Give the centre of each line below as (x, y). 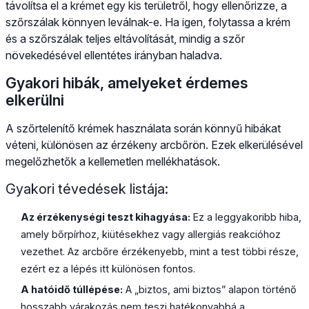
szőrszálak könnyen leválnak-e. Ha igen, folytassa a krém (148, 22)
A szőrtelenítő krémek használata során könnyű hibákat (143, 128)
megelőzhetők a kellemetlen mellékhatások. (113, 161)
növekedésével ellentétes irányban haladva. (114, 55)
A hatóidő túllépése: (72, 290)
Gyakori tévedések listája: (87, 189)
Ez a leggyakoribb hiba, (246, 217)
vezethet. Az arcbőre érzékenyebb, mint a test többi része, (160, 251)
